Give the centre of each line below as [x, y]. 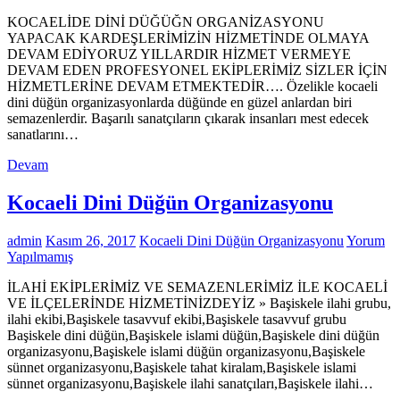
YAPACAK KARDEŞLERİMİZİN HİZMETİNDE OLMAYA [188, 37]
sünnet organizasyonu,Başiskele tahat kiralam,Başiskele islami [182, 367]
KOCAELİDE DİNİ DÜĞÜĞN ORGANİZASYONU [166, 21]
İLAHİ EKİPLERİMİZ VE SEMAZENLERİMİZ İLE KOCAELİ [197, 287]
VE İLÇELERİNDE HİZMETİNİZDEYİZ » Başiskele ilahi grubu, [199, 303]
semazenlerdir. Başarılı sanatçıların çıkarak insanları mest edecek [188, 118]
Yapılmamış [40, 256]
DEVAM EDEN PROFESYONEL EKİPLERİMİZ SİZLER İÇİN [197, 70]
